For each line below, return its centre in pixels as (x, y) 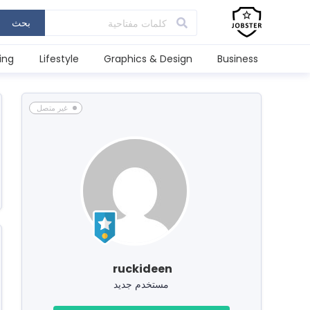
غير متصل (52, 108)
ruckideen (142, 269)
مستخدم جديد (142, 284)
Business (238, 59)
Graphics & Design (148, 59)
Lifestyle (59, 59)
